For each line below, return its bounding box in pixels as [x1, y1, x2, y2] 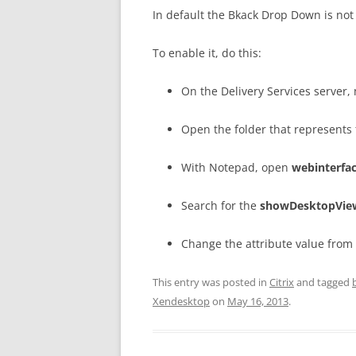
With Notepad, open [181, 160, 292, 175]
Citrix [269, 275, 294, 289]
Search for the [181, 198, 260, 213]
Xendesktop [153, 294, 210, 308]
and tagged [294, 275, 352, 289]
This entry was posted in [153, 275, 269, 289]
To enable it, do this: [153, 45, 261, 60]
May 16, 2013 [227, 294, 288, 308]
